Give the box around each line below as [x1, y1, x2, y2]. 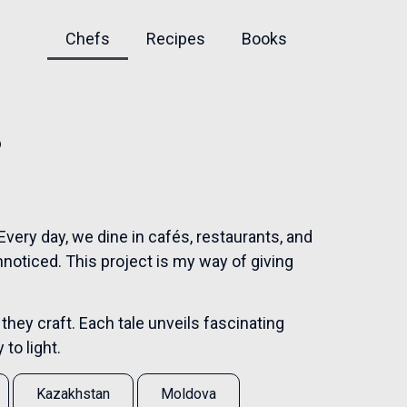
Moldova [161, 384, 216, 402]
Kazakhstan [36, 384, 110, 402]
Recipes [146, 29, 205, 48]
